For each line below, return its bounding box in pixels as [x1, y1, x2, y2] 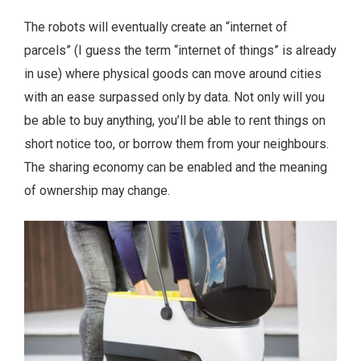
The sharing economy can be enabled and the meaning [24, 159, 327, 175]
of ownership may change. [24, 182, 170, 198]
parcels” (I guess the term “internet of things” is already [24, 42, 336, 58]
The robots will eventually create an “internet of [24, 19, 288, 35]
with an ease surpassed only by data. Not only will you [24, 89, 325, 105]
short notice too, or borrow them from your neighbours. [24, 135, 329, 151]
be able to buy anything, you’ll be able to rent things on [24, 112, 326, 128]
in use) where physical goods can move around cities [24, 65, 322, 81]
